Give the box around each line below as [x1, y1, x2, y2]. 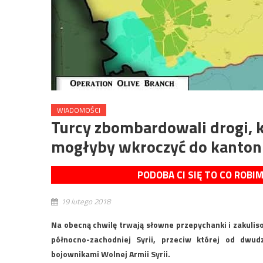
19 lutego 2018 [61, 195, 110, 207]
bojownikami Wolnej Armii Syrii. [51, 248, 170, 260]
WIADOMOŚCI [57, 104, 100, 116]
